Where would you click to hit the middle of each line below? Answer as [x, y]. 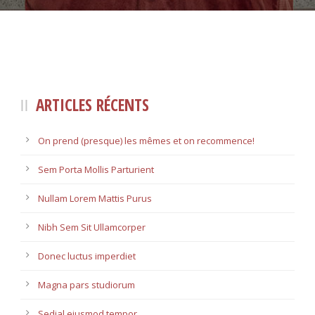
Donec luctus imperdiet [87, 256]
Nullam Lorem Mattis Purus [95, 199]
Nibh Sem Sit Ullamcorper [92, 227]
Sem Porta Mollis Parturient [96, 170]
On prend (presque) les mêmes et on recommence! [146, 141]
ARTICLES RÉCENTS [92, 105]
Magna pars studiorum [86, 285]
